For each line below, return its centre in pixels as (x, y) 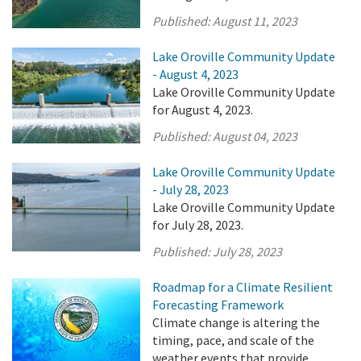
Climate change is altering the (237, 322)
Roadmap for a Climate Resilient (243, 287)
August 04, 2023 (255, 136)
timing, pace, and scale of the (234, 340)
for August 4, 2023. (203, 110)
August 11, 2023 (255, 21)
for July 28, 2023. (198, 225)
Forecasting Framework (218, 305)
